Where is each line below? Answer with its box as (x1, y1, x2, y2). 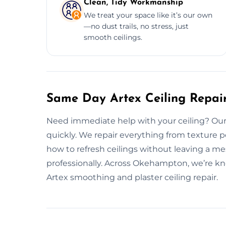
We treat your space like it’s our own (84, 10, 212, 20)
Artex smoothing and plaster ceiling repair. (46, 172, 218, 182)
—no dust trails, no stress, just (84, 21, 189, 31)
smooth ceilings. (84, 32, 142, 42)
